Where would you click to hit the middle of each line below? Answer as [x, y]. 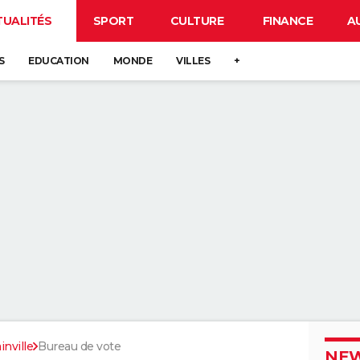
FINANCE [288, 21]
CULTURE [197, 21]
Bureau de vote [79, 346]
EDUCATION [59, 61]
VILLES [193, 61]
